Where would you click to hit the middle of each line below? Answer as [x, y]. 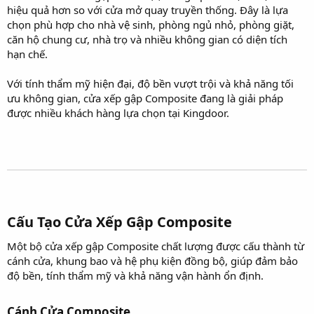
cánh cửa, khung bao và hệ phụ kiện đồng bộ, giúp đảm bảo [152, 260]
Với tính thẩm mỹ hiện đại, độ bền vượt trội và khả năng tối [150, 83]
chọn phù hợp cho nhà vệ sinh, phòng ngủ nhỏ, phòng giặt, [151, 24]
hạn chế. [27, 54]
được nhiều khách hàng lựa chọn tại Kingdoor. [118, 112]
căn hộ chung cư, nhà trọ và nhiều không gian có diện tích [147, 39]
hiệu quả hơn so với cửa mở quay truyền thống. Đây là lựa [148, 9]
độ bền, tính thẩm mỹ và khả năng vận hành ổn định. [135, 275]
